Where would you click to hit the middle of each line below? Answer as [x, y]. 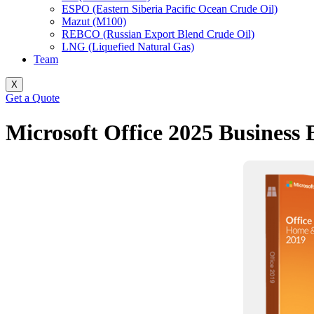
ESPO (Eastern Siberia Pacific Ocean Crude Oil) [170, 9]
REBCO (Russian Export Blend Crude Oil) [158, 34]
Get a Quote [33, 98]
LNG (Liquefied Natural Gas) [128, 47]
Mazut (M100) [94, 22]
